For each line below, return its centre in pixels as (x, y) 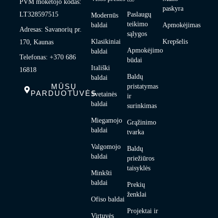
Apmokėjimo (145, 51)
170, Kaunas (36, 42)
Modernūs (105, 16)
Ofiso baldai (108, 200)
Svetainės (104, 94)
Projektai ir (142, 211)
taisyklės (138, 168)
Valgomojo (106, 147)
